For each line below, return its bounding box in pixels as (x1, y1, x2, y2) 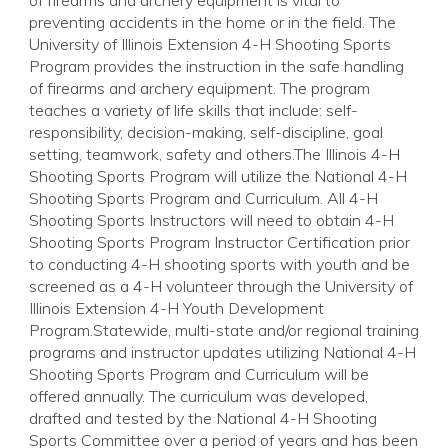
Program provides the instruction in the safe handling (29, 56, 404, 77)
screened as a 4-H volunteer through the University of (29, 276, 413, 297)
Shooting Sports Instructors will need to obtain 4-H (29, 210, 394, 231)
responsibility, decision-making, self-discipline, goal (29, 122, 383, 143)
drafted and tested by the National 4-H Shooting (29, 408, 377, 429)
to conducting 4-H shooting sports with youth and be (29, 254, 410, 275)
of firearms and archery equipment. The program (29, 78, 370, 99)
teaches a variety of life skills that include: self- (29, 100, 358, 121)
